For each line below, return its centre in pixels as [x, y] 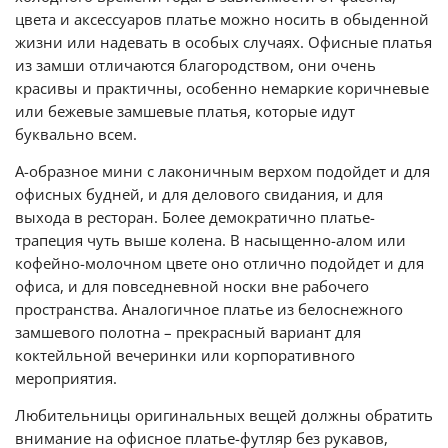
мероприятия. [66, 378]
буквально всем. [76, 134]
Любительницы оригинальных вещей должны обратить [224, 415]
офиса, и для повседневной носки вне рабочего [192, 286]
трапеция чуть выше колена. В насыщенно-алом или [210, 240]
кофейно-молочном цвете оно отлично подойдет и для [219, 263]
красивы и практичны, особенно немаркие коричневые [222, 88]
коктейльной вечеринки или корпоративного [185, 355]
